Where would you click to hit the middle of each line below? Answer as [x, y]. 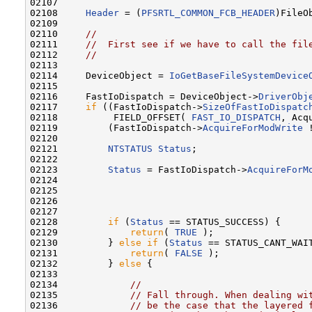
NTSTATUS [130, 148]
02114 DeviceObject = [100, 75]
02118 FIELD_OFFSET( [111, 117]
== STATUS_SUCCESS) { [222, 221]
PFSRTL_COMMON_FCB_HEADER [208, 13]
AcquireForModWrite [253, 127]
